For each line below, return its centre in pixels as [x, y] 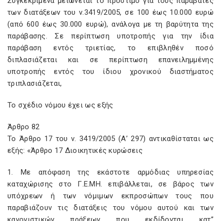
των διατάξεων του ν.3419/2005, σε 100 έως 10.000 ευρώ [110, 12]
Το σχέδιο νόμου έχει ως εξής [60, 105]
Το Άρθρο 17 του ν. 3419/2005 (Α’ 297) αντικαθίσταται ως [110, 139]
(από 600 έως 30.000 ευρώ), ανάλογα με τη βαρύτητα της [110, 24]
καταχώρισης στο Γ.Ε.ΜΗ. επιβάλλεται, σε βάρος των [110, 184]
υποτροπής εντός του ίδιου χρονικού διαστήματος [110, 72]
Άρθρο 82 [24, 127]
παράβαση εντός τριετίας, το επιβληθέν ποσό [110, 48]
